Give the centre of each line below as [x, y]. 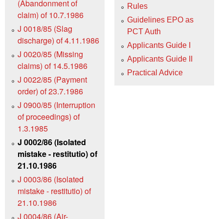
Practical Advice [155, 73]
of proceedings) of [49, 116]
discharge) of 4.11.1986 [58, 40]
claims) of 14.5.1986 [53, 66]
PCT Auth [144, 32]
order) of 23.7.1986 [50, 91]
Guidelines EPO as [160, 20]
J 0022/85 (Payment [52, 79]
